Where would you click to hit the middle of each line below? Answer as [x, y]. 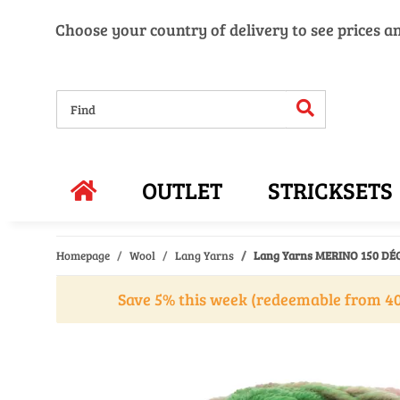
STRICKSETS [331, 190]
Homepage [83, 255]
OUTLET [183, 190]
